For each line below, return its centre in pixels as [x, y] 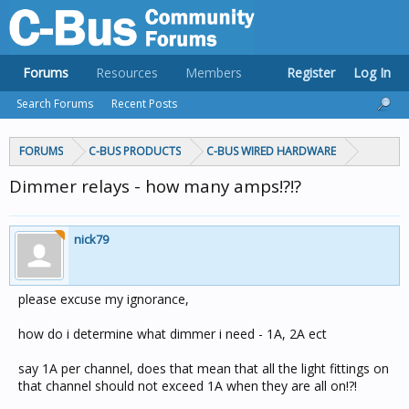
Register [311, 73]
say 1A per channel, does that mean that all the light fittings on [204, 368]
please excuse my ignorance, [104, 299]
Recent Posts [144, 104]
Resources [127, 73]
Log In [372, 73]
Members [214, 73]
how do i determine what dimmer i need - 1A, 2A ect [173, 334]
